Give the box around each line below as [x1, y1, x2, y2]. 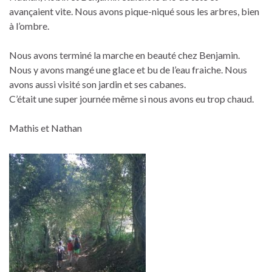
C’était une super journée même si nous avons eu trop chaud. [9, 92, 254, 104]
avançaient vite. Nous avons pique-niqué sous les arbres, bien [9, 5, 259, 17]
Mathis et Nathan [9, 121, 82, 134]
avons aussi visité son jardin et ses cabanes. [9, 78, 186, 90]
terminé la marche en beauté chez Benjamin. [59, 49, 240, 61]
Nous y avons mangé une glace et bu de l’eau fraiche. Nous [9, 63, 247, 75]
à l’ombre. [9, 19, 49, 32]
